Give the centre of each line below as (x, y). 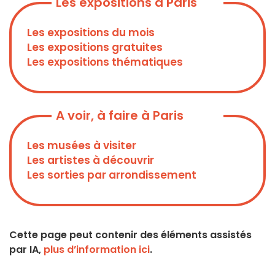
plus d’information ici (97, 250)
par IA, (26, 250)
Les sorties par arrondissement (112, 175)
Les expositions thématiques (105, 62)
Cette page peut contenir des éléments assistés (130, 235)
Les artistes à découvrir (91, 161)
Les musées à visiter (82, 146)
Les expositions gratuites (95, 48)
